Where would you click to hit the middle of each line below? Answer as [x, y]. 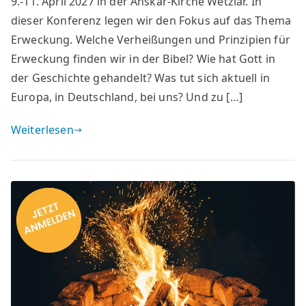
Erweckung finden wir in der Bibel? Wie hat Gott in [143, 59]
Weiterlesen [42, 130]
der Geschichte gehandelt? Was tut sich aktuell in [140, 78]
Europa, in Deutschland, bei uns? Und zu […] [127, 97]
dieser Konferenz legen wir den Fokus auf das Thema [151, 21]
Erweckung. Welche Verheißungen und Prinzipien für [151, 40]
